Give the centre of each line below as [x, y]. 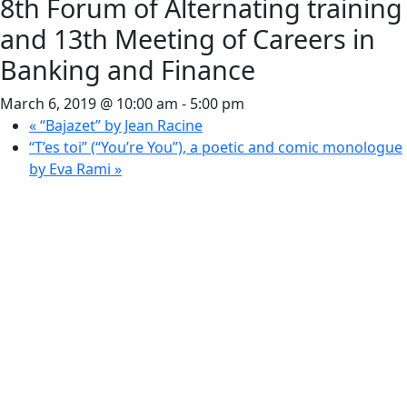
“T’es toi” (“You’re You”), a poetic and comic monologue [216, 147]
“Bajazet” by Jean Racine [119, 125]
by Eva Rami [72, 169]
